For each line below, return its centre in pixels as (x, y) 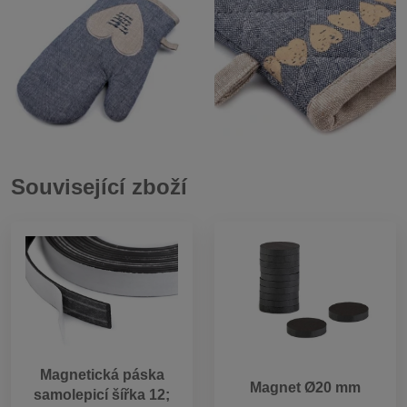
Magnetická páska (102, 374)
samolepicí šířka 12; (102, 394)
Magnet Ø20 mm (305, 388)
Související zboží (99, 186)
